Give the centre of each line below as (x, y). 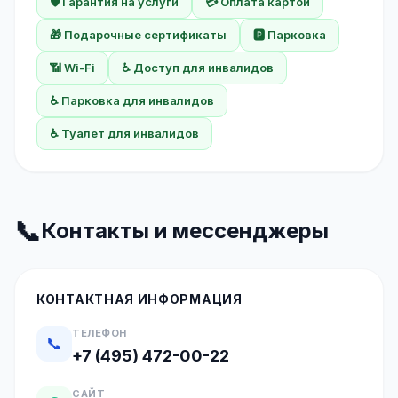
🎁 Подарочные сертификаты (138, 35)
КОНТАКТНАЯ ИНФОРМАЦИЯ (139, 299)
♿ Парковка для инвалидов (132, 100)
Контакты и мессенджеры (185, 231)
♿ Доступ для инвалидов (198, 68)
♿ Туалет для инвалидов (124, 133)
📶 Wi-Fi (72, 68)
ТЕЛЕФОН (99, 333)
